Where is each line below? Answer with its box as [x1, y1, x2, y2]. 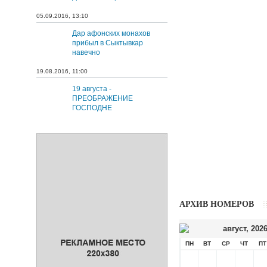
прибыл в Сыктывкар [72, 39, 143, 47]
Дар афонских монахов [72, 29, 150, 38]
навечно [72, 48, 100, 57]
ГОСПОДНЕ [72, 104, 112, 112]
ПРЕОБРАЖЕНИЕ [72, 94, 133, 103]
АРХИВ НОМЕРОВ [179, 200, 254, 209]
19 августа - [72, 85, 111, 93]
